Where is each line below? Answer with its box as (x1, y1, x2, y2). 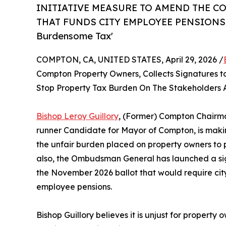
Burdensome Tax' (36, 30, 113, 42)
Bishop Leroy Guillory (36, 111, 119, 122)
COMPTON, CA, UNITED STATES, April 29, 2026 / (36, 54, 223, 65)
